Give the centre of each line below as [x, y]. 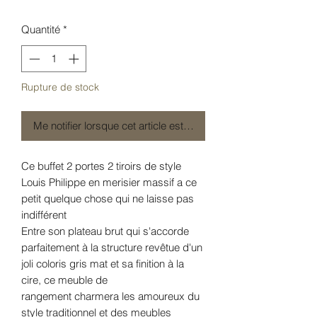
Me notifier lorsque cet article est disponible [133, 126]
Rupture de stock [60, 87]
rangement [46, 296]
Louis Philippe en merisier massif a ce [109, 183]
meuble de [83, 280]
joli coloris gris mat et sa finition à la [103, 264]
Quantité [41, 29]
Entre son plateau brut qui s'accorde [105, 231]
